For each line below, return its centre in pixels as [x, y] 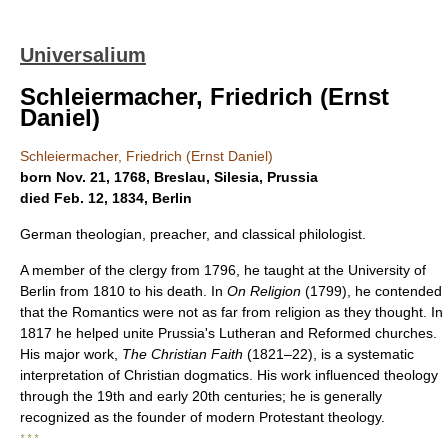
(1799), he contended [371, 291]
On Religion [264, 291]
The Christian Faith [182, 354]
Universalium [83, 55]
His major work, [71, 354]
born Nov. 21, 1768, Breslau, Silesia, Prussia [169, 177]
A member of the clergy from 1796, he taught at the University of [223, 270]
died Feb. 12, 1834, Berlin [106, 198]
